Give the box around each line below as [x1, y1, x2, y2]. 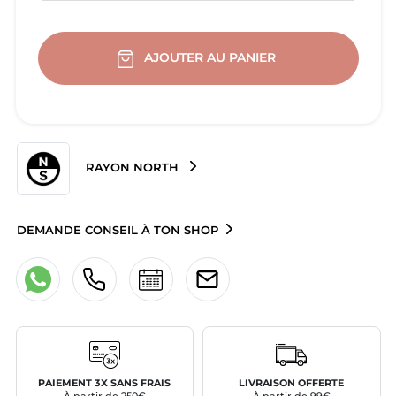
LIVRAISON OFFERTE [239, 377, 345, 389]
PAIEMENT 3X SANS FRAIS [38, 377, 171, 389]
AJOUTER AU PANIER [144, 50, 279, 65]
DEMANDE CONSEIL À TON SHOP [16, 224, 218, 237]
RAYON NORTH [81, 161, 182, 175]
